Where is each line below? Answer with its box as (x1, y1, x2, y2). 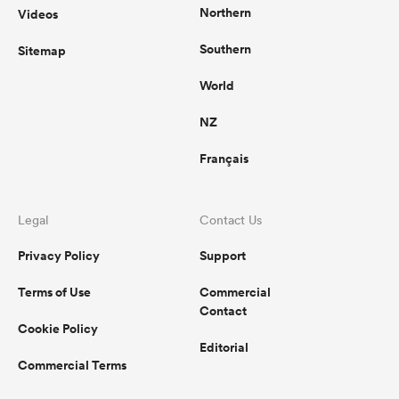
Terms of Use (18, 283, 91, 302)
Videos (18, 5, 58, 24)
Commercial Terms (18, 356, 126, 375)
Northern (199, 4, 251, 22)
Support (199, 247, 246, 265)
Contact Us (199, 212, 262, 229)
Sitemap (18, 42, 66, 61)
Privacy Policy (18, 247, 100, 265)
